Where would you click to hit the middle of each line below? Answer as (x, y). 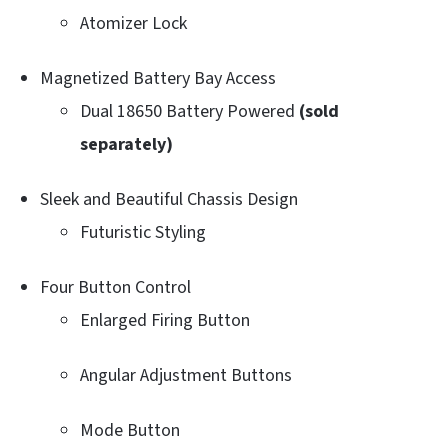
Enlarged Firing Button (165, 320)
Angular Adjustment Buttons (186, 375)
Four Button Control (115, 287)
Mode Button (130, 430)
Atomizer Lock (133, 23)
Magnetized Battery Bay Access (158, 78)
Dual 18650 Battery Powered (189, 111)
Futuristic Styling (143, 232)
